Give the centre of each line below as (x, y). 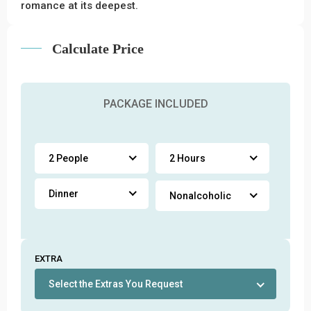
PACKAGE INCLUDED (155, 103)
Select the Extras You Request (116, 284)
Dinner (64, 194)
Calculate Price (98, 48)
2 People (68, 158)
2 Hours (187, 158)
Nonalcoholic (200, 195)
